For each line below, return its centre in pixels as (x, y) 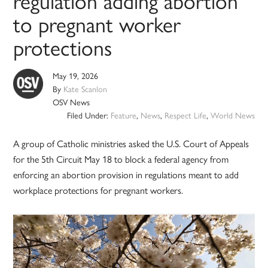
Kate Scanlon (86, 89)
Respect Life (185, 115)
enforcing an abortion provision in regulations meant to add (126, 175)
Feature (123, 115)
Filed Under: (89, 115)
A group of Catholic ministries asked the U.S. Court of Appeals (131, 144)
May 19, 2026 (76, 76)
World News (232, 115)
